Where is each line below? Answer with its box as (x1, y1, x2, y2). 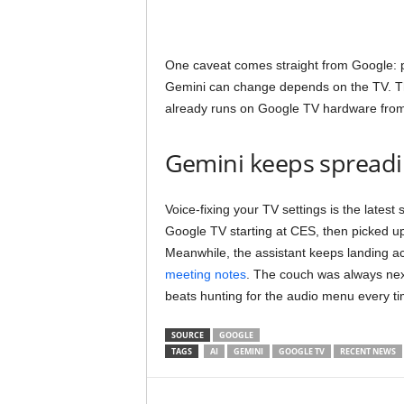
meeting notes (164, 267, 246, 281)
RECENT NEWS (339, 345, 396, 357)
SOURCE (170, 329, 204, 341)
